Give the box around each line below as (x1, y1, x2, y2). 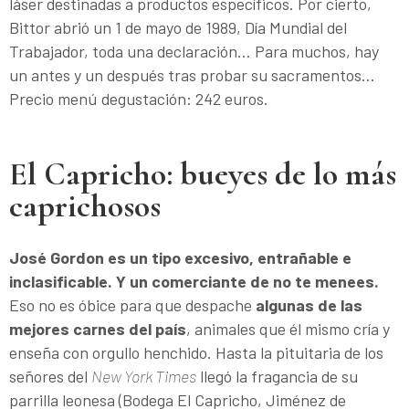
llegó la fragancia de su (196, 365, 358, 386)
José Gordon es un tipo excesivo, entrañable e (9, 246, 351, 267)
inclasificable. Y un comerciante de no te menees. (9, 270, 379, 291)
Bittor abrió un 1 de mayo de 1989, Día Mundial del (9, 16, 347, 37)
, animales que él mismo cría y (186, 318, 390, 339)
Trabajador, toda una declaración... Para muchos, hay (9, 40, 379, 61)
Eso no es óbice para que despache (9, 294, 256, 315)
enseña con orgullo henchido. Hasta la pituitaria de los (9, 341, 383, 362)
